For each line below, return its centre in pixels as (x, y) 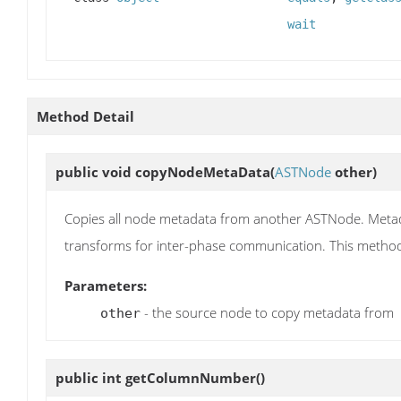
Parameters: (106, 285)
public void (95, 172)
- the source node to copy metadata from (267, 312)
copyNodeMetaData (203, 172)
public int (90, 377)
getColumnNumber (191, 377)
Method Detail (85, 117)
